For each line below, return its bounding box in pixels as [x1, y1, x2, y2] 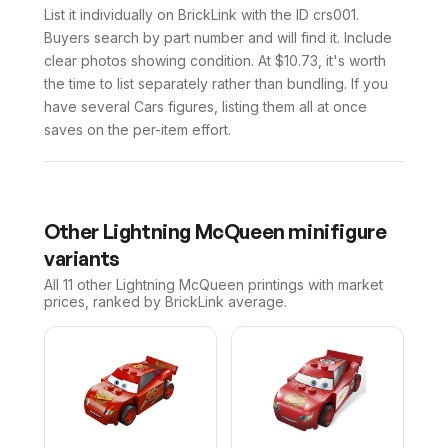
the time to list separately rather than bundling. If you [44, 75, 388, 93]
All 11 [44, 276, 73, 294]
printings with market [244, 276, 383, 294]
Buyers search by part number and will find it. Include [44, 29, 392, 47]
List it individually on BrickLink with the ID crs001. [44, 6, 359, 24]
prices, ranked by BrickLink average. [44, 293, 287, 311]
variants [44, 246, 120, 272]
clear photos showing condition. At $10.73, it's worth [44, 52, 386, 70]
